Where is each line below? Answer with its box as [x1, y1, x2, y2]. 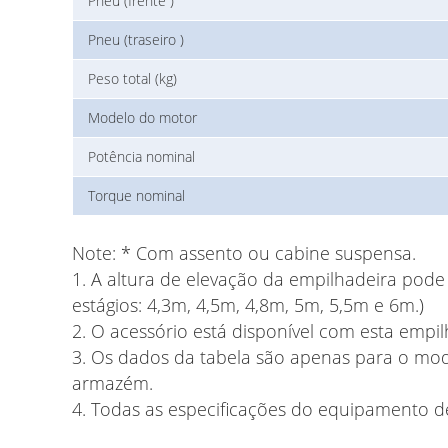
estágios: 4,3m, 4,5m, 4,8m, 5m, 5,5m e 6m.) [72, 292, 424, 317]
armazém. [72, 370, 153, 395]
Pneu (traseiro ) [88, 29, 184, 49]
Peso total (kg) [88, 68, 177, 88]
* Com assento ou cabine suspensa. [121, 240, 416, 265]
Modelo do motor [88, 107, 197, 127]
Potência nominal [88, 146, 195, 166]
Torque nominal [88, 185, 185, 205]
